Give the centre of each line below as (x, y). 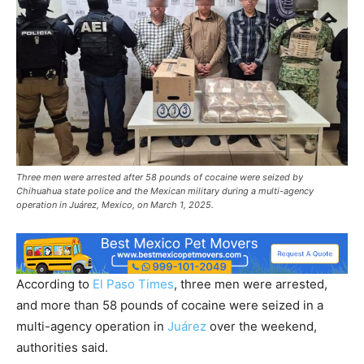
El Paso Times (133, 284)
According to (54, 284)
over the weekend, (262, 326)
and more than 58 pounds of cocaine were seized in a (170, 305)
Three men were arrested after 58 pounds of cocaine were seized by (160, 177)
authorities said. (62, 347)
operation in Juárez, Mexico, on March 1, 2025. (115, 204)
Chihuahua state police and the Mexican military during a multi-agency (165, 191)
